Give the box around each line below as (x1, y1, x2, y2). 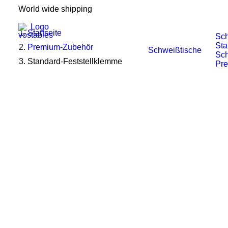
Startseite (27, 28, 62, 37)
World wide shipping (18, 5, 92, 13)
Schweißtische (148, 46, 202, 54)
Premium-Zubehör (27, 43, 93, 51)
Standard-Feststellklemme (27, 57, 122, 66)
